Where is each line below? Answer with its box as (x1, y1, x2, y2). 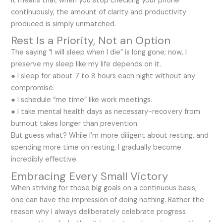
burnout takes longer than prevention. (11, 119, 139, 129)
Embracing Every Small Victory (11, 169, 168, 184)
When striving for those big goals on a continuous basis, (11, 183, 197, 193)
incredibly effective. (11, 155, 78, 165)
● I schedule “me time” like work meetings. (11, 95, 153, 105)
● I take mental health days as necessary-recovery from (11, 107, 201, 117)
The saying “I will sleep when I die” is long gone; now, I (11, 48, 187, 57)
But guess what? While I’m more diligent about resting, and (11, 131, 209, 141)
